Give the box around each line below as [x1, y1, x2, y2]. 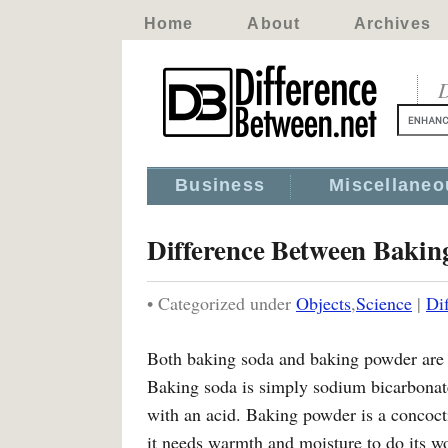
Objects [296, 291, 351, 315]
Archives [353, 15, 431, 32]
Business [175, 175, 266, 195]
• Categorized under [147, 291, 296, 315]
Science [356, 291, 412, 315]
